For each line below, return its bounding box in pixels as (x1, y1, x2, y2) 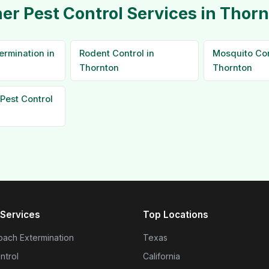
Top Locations (143, 209, 208, 220)
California (143, 251, 180, 261)
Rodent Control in (79, 48, 155, 59)
